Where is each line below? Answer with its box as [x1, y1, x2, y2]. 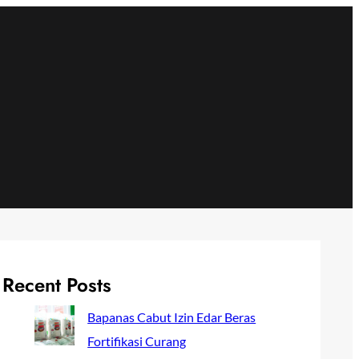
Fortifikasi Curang [87, 333, 187, 349]
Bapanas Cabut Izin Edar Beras [87, 309, 256, 325]
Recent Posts [2, 270, 112, 299]
